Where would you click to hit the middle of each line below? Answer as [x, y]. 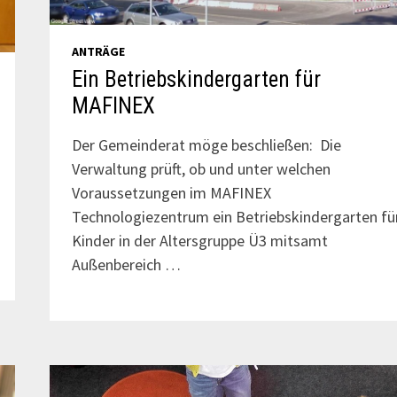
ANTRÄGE [98, 52]
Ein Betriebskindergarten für [196, 80]
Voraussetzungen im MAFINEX [171, 193]
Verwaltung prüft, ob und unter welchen [201, 169]
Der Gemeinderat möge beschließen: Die [206, 145]
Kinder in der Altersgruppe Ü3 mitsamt [199, 241]
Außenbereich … [126, 265]
